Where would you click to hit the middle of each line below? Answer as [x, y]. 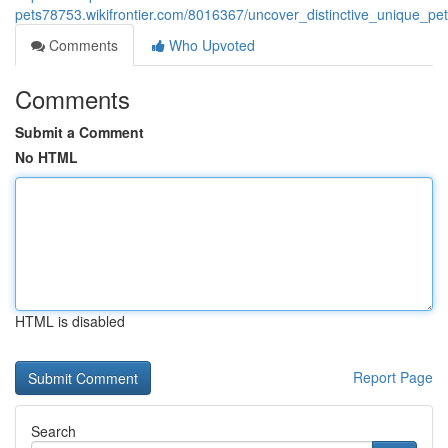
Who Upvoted [210, 45]
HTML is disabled [70, 321]
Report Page [393, 377]
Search [53, 431]
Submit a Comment [79, 132]
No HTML [46, 157]
